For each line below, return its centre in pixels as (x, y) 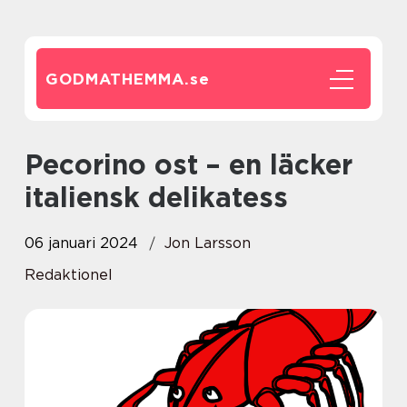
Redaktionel (69, 275)
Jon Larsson (208, 243)
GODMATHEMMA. (118, 79)
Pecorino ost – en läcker (34, 164)
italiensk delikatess (156, 197)
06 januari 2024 (81, 243)
